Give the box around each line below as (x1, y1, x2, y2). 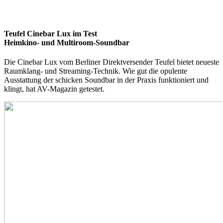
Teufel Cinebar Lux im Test (4, 29, 97, 38)
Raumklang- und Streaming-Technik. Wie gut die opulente (4, 67, 187, 76)
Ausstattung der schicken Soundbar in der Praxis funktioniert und (4, 76, 209, 85)
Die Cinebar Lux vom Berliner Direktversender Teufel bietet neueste (4, 58, 219, 67)
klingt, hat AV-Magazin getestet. (4, 85, 105, 94)
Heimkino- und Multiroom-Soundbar (4, 38, 129, 47)
